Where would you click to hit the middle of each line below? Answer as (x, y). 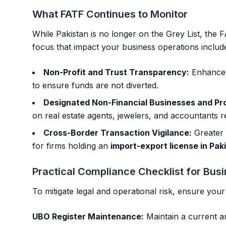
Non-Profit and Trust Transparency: (116, 72)
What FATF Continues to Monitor (110, 14)
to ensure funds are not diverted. (95, 85)
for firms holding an (71, 146)
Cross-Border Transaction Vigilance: (118, 133)
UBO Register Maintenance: (88, 216)
